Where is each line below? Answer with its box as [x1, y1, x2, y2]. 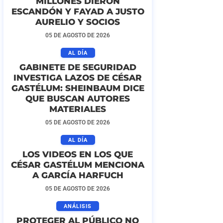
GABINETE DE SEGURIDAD [19, 62, 136, 73]
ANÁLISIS [64, 203, 92, 210]
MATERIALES [49, 104, 106, 114]
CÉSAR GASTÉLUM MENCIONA [11, 159, 144, 170]
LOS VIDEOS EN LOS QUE [22, 149, 133, 160]
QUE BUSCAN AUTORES [25, 93, 130, 104]
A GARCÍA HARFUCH [32, 170, 123, 181]
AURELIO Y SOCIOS [35, 16, 120, 27]
